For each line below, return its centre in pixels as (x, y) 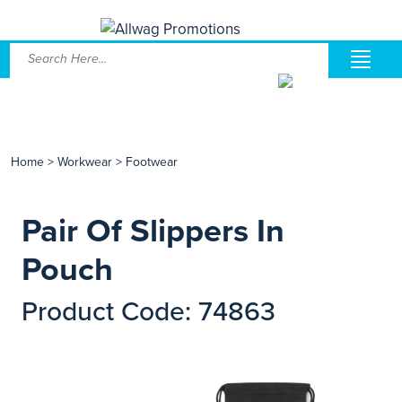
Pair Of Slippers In (153, 231)
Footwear (152, 162)
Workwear (85, 162)
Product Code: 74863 (149, 312)
